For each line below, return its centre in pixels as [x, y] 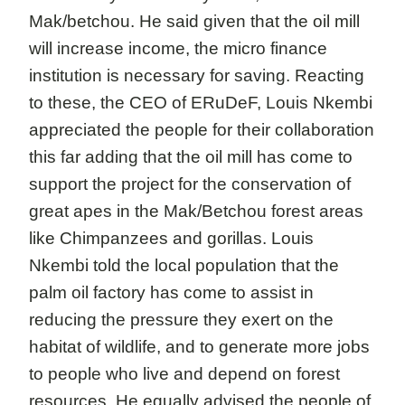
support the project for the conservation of [190, 184]
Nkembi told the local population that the [184, 265]
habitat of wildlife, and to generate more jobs [199, 347]
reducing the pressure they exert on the [181, 320]
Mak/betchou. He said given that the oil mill [194, 21]
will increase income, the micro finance [178, 48]
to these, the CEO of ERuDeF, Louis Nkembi [201, 103]
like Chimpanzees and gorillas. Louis [171, 238]
